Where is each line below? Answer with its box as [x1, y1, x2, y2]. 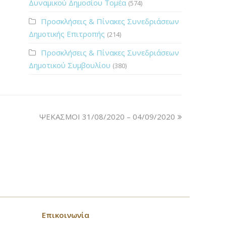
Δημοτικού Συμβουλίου [28, 60, 110, 70]
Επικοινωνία [42, 210, 90, 220]
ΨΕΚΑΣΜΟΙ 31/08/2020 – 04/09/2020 [39, 111, 175, 122]
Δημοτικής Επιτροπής [28, 29, 105, 39]
